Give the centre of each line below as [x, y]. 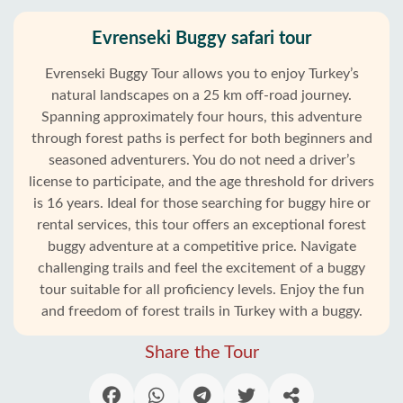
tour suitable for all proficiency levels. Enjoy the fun [201, 290]
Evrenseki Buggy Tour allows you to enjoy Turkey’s [201, 74]
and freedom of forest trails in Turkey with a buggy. [201, 311]
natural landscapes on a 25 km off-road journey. [201, 95]
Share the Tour [201, 353]
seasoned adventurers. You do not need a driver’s [201, 160]
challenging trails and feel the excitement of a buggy [201, 268]
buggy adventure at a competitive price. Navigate [201, 246]
